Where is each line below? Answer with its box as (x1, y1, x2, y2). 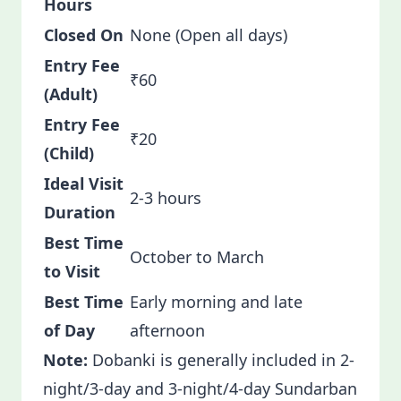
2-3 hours (130, 187, 206, 209)
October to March (130, 246, 269, 268)
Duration (44, 201, 115, 223)
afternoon (130, 320, 209, 341)
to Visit (44, 260, 100, 282)
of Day (44, 320, 95, 341)
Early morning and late (130, 291, 303, 312)
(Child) (44, 142, 94, 164)
